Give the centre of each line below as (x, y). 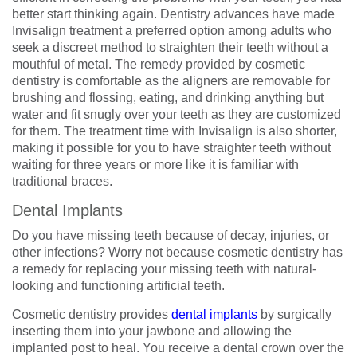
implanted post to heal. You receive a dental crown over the (178, 348)
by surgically (294, 314)
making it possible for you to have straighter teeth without (171, 148)
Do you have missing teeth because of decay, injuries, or (171, 235)
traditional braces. (62, 181)
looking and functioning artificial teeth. (118, 286)
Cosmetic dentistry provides (92, 314)
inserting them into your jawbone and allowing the (152, 331)
